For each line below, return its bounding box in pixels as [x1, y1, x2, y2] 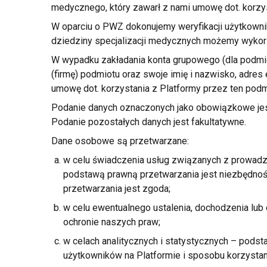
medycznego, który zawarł [51, 2, 163, 13]
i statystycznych [160, 235, 228, 247]
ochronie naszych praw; [63, 216, 160, 228]
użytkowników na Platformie [63, 250, 183, 261]
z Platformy [151, 83, 201, 94]
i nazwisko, [190, 69, 237, 80]
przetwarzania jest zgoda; [63, 183, 170, 194]
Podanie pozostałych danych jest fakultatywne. [51, 116, 246, 128]
